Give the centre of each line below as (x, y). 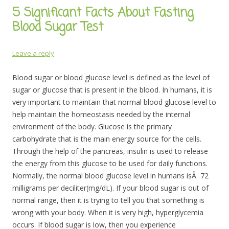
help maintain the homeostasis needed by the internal (101, 114)
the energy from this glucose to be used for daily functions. (110, 163)
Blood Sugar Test (58, 27)
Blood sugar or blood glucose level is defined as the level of (111, 77)
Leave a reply (33, 53)
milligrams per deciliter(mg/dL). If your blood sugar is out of (110, 188)
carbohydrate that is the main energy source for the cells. (107, 139)
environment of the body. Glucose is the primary (92, 127)
